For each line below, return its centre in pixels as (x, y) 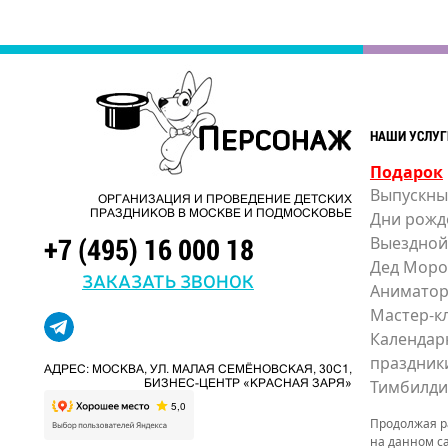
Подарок (406, 172)
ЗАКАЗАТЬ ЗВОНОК (167, 279)
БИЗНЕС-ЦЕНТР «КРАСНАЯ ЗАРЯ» (247, 382)
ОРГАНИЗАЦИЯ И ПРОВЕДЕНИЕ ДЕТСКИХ (224, 198)
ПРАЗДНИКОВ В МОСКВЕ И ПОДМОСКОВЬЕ (220, 212)
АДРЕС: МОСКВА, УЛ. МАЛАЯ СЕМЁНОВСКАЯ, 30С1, (197, 368)
